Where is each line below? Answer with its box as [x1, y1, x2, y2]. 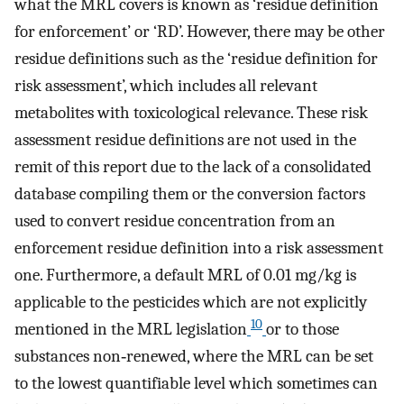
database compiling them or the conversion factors [14, 184, 365, 205]
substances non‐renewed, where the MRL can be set [14, 346, 373, 367]
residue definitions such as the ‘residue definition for [14, 49, 378, 69]
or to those [266, 319, 339, 340]
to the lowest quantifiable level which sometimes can [14, 373, 378, 394]
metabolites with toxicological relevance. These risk [14, 103, 368, 124]
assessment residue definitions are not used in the [14, 130, 356, 151]
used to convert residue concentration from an [14, 211, 335, 232]
